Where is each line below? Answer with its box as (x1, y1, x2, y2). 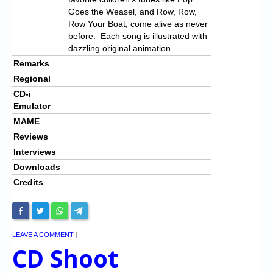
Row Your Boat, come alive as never (68, 18, 208, 29)
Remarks (13, 58, 49, 68)
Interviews (13, 146, 56, 157)
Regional (13, 73, 51, 83)
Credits (13, 177, 43, 187)
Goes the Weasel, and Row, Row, (68, 6, 197, 16)
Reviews (13, 131, 48, 141)
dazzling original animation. (68, 43, 173, 53)
